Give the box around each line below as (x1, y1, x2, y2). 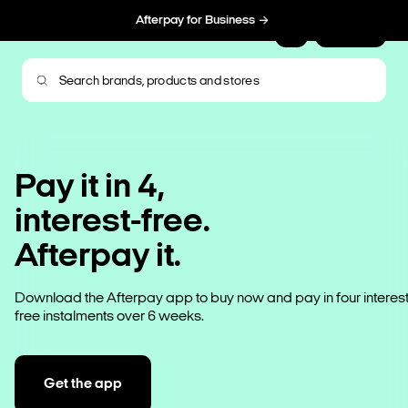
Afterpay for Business (135, 14, 255, 27)
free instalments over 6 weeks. (15, 310, 204, 324)
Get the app (44, 377, 122, 392)
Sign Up (331, 25, 370, 36)
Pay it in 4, (15, 170, 165, 206)
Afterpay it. (15, 240, 181, 275)
